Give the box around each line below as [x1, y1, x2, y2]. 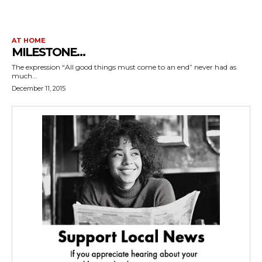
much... [12, 71, 37, 80]
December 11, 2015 [12, 84, 65, 92]
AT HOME [12, 36, 46, 44]
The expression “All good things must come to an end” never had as [12, 63, 236, 71]
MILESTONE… [12, 45, 85, 59]
